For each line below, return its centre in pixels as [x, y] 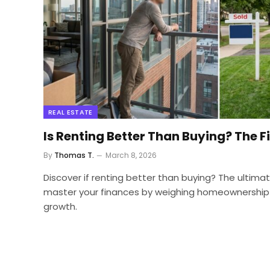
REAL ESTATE [71, 112]
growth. [60, 206]
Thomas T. [74, 155]
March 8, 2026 [131, 155]
